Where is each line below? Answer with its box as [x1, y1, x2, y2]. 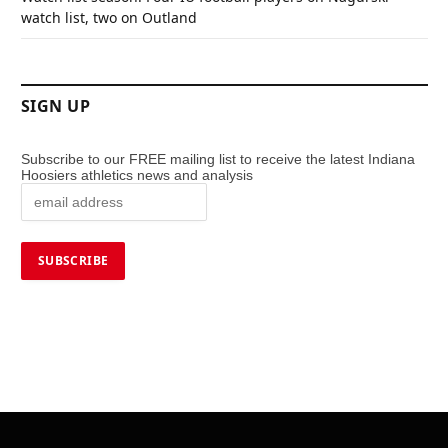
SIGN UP [21, 94, 91, 117]
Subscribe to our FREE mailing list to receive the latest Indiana [21, 150, 415, 167]
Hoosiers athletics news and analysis [21, 166, 257, 183]
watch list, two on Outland [21, 7, 197, 27]
